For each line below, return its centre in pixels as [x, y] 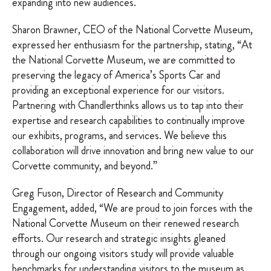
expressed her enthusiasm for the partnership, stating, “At [132, 45]
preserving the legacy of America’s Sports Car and [116, 75]
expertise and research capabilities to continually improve [129, 120]
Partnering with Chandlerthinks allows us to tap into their [128, 105]
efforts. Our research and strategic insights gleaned [119, 238]
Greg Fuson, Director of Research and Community [118, 193]
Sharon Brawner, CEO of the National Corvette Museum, [132, 30]
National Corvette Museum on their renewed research [126, 223]
